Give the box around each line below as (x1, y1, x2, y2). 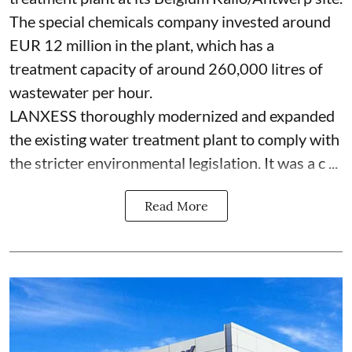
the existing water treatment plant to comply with (9, 129, 339, 148)
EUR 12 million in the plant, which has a (9, 35, 274, 54)
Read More (144, 197, 208, 214)
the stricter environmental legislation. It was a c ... (9, 152, 338, 172)
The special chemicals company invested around (9, 11, 331, 31)
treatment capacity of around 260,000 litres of (9, 58, 323, 78)
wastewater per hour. (9, 82, 152, 101)
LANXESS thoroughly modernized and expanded (9, 105, 335, 125)
